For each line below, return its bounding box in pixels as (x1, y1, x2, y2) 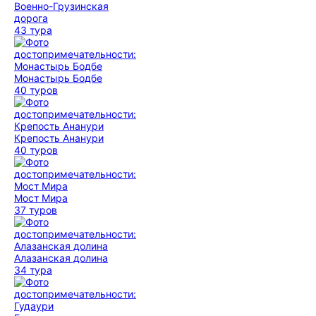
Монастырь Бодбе (14, 72, 102, 84)
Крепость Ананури (14, 132, 104, 144)
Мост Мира (14, 192, 68, 204)
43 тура (14, 24, 52, 36)
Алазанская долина (14, 252, 108, 264)
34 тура (14, 264, 52, 276)
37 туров (14, 204, 57, 216)
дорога (14, 12, 48, 24)
